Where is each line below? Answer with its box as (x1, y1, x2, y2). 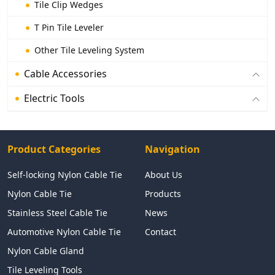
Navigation (145, 142, 200, 156)
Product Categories (7, 142, 101, 156)
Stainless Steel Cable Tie (7, 206, 107, 219)
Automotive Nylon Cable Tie (7, 225, 121, 238)
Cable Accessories (24, 66, 107, 80)
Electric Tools (24, 91, 85, 105)
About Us (145, 168, 182, 180)
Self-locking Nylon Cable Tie (7, 168, 122, 180)
